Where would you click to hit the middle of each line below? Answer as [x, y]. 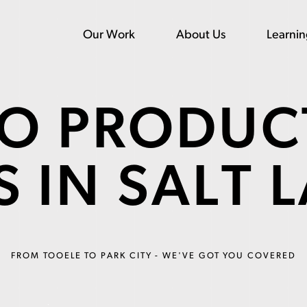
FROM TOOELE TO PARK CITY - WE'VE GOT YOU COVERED [153, 256]
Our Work [109, 35]
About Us [201, 35]
